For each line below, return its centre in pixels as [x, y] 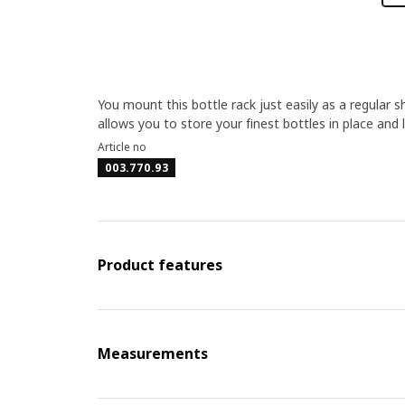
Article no [122, 147]
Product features [160, 265]
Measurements [152, 353]
